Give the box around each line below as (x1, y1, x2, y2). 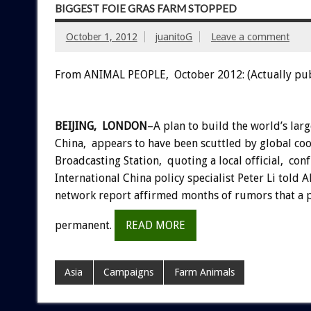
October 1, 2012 (65, 31, 137, 43)
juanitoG (155, 31, 193, 43)
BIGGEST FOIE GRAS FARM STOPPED (54, 1, 237, 15)
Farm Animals (174, 267, 235, 278)
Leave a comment (210, 31, 289, 43)
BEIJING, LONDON (54, 119, 147, 133)
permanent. (54, 219, 115, 233)
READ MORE (125, 219, 185, 233)
